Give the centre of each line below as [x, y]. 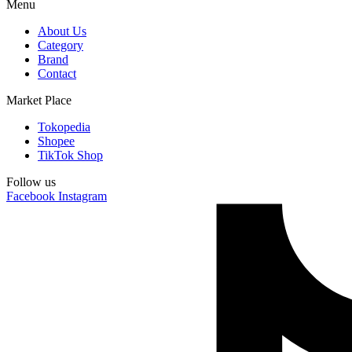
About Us [62, 31]
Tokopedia [64, 127]
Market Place [39, 100]
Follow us [31, 182]
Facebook [31, 196]
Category [60, 45]
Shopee [56, 141]
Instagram [82, 196]
